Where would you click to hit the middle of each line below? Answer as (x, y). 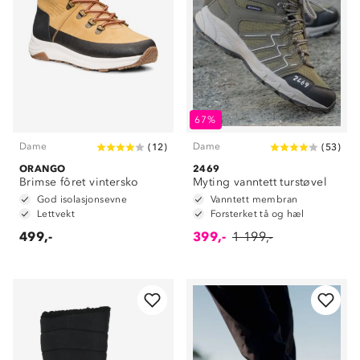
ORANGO (43, 168)
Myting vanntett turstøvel (260, 182)
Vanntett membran (254, 199)
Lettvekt (56, 214)
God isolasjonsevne (82, 199)
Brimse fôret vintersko (79, 182)
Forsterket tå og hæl (257, 214)
